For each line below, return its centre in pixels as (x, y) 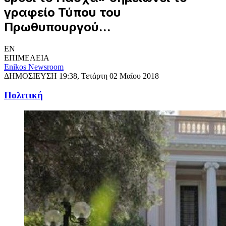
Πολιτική (23, 95)
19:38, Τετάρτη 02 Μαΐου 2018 (109, 76)
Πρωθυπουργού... (58, 27)
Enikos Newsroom (34, 67)
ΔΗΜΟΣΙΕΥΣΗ (32, 76)
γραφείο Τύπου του (63, 12)
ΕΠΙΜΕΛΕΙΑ (27, 58)
